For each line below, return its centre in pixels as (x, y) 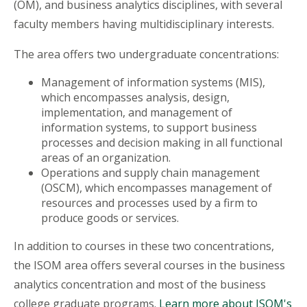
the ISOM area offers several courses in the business (149, 266)
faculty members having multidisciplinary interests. (144, 24)
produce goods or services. (111, 218)
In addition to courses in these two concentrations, (144, 246)
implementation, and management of (137, 113)
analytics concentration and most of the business (140, 285)
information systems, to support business (149, 128)
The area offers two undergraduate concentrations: (146, 54)
